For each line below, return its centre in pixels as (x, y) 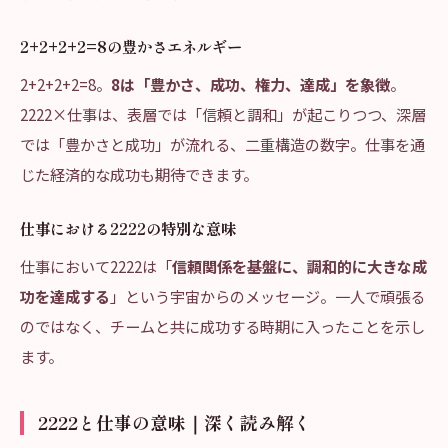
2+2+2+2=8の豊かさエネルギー (131, 46)
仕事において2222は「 (96, 266)
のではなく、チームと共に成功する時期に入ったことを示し (222, 326)
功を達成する (65, 296)
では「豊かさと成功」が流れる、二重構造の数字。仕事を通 (222, 144)
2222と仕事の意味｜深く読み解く (175, 422)
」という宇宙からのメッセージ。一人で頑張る (267, 296)
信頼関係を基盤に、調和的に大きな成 (299, 266)
